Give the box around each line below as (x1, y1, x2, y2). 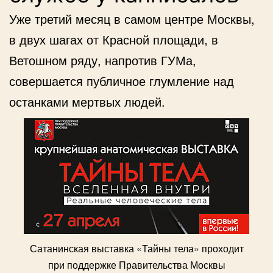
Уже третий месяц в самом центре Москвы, (9, 9, 255, 27)
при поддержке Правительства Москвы (48, 257, 225, 272)
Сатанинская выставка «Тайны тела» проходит (29, 241, 244, 255)
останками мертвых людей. (9, 92, 165, 110)
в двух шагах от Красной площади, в (9, 30, 218, 48)
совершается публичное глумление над (9, 71, 234, 90)
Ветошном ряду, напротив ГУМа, (9, 51, 196, 69)
